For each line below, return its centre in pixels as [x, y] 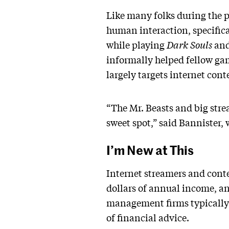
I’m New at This [150, 150]
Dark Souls [190, 45]
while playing [136, 45]
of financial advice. [148, 217]
